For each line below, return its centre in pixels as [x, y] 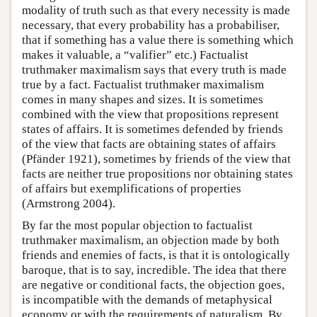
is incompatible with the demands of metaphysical [147, 299]
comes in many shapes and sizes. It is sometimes [143, 99]
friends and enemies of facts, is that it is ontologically [156, 255]
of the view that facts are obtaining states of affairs [149, 144]
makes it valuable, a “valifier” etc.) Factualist [135, 54]
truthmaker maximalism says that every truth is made [154, 69]
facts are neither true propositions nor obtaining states [157, 173]
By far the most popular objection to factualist [137, 225]
